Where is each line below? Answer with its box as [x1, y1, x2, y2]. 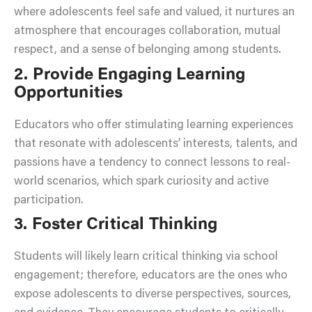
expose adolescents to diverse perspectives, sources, [14, 289, 291, 302]
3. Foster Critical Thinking [14, 217, 218, 234]
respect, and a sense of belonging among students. [14, 45, 281, 57]
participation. [14, 194, 83, 207]
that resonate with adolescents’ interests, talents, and [14, 138, 297, 150]
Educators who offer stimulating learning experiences [14, 119, 293, 132]
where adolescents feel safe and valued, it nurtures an [14, 7, 295, 19]
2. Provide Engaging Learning [14, 66, 246, 84]
